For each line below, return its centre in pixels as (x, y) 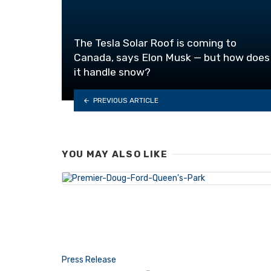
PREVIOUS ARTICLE (126, 100)
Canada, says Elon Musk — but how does (172, 58)
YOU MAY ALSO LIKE (115, 155)
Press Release (89, 260)
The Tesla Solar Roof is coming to (155, 43)
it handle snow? (112, 72)
